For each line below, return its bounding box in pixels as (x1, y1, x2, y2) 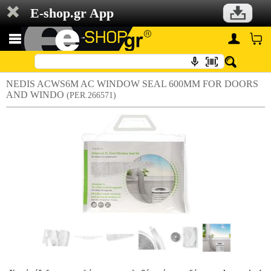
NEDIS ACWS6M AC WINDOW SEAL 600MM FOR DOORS (6, 79, 258, 89)
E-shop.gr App (30, 5, 114, 21)
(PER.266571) (67, 91, 116, 100)
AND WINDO (6, 90, 67, 100)
